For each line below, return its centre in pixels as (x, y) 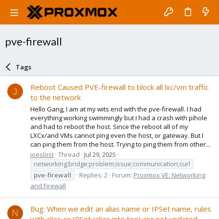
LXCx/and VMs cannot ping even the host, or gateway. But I (117, 135)
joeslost (42, 154)
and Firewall (48, 186)
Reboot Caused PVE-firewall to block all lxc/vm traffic (120, 87)
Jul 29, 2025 (100, 154)
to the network (55, 98)
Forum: (123, 175)
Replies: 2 (93, 175)
